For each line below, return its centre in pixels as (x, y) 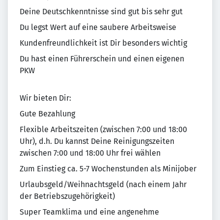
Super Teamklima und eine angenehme (89, 212)
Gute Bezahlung (47, 114)
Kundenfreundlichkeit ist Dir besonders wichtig (103, 43)
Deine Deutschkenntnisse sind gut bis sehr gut (101, 12)
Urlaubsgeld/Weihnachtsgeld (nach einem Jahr (103, 185)
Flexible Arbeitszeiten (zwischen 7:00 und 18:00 (103, 130)
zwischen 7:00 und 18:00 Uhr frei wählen (90, 153)
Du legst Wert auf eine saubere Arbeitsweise (98, 27)
